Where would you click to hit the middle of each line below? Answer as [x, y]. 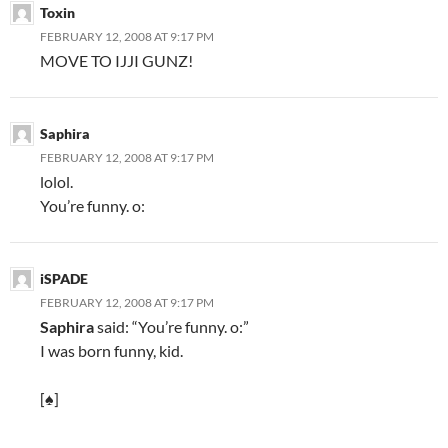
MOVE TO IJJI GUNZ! [116, 60]
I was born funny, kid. [111, 350]
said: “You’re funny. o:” [171, 326]
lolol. [56, 181]
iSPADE [64, 278]
